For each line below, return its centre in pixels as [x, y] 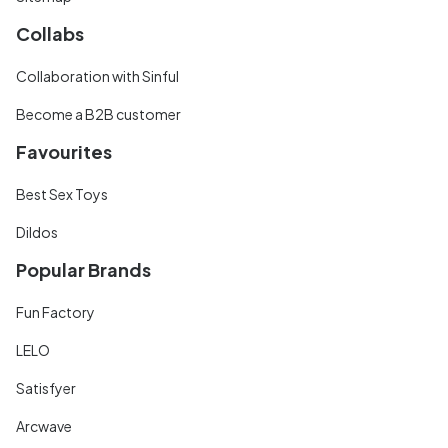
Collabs [50, 33]
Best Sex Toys [62, 193]
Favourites [64, 151]
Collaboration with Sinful [97, 75]
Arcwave [44, 425]
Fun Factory [55, 311]
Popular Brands [83, 269]
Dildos [37, 231]
